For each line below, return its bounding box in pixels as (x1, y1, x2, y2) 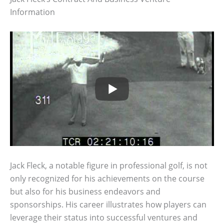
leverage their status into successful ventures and (10, 211, 197, 223)
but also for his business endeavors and (10, 185, 160, 197)
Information (10, 6, 55, 18)
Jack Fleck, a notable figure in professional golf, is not (10, 159, 207, 171)
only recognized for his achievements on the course (10, 172, 204, 184)
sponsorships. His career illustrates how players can (10, 198, 206, 210)
